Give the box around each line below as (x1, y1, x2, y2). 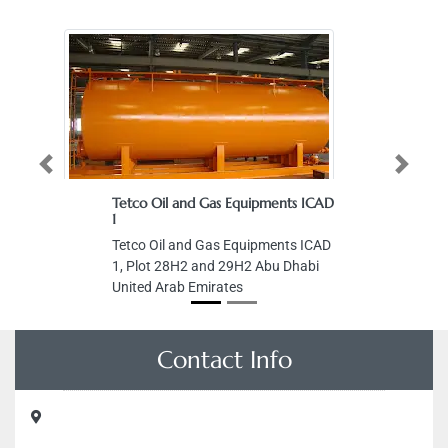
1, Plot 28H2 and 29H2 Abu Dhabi (112, 258, 319, 274)
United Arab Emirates (112, 279, 243, 295)
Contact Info (156, 345, 292, 375)
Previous (44, 164, 85, 175)
